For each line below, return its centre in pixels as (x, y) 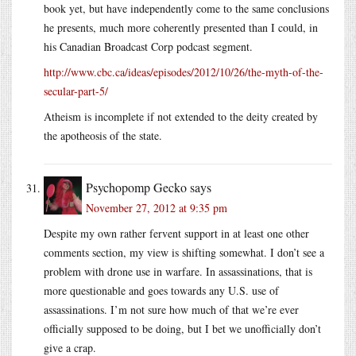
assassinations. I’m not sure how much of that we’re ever (171, 309)
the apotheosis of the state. (103, 135)
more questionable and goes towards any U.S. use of (161, 290)
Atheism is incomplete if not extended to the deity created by (181, 116)
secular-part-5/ (76, 91)
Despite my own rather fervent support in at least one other (176, 233)
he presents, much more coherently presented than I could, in (181, 27)
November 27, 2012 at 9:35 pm (157, 207)
